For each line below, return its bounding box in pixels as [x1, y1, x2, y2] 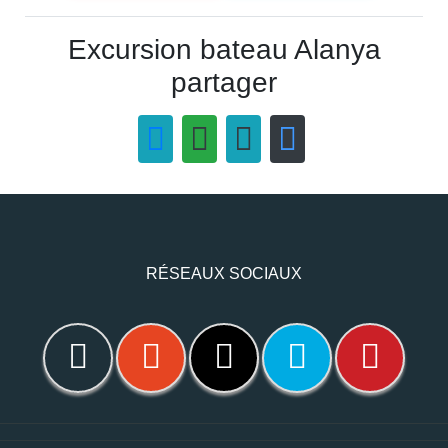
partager [171, 66, 277, 98]
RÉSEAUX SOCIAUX [146, 264, 302, 282]
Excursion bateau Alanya [67, 33, 381, 65]
